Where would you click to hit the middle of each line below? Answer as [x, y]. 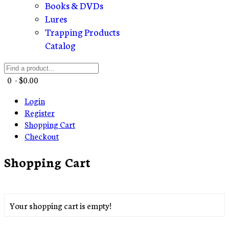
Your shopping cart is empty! [61, 205]
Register [40, 112]
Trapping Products [82, 32]
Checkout [42, 136]
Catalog [60, 45]
